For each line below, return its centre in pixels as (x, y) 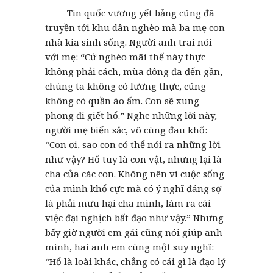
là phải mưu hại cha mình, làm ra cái (128, 203)
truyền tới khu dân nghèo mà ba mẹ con (135, 27)
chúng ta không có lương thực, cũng (126, 86)
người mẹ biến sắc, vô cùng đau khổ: (126, 129)
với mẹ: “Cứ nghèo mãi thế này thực (125, 56)
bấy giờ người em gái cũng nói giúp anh (134, 232)
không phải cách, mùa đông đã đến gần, (134, 71)
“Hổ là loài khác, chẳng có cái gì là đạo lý (135, 261)
